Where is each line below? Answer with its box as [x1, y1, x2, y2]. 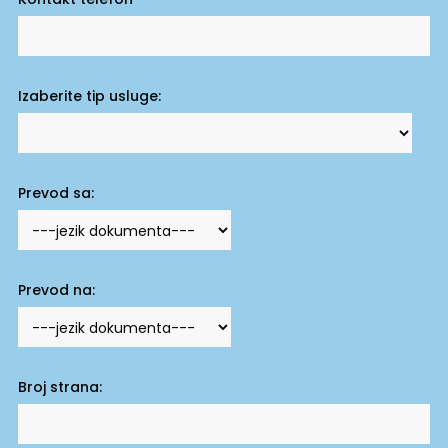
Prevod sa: [17, 183, 94, 204]
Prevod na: [17, 280, 95, 301]
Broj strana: [17, 377, 102, 398]
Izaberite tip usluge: [17, 86, 161, 107]
